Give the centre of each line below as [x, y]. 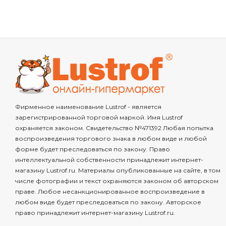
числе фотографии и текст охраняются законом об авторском [117, 181]
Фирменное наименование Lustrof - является [88, 107]
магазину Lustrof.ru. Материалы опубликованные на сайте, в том [118, 170]
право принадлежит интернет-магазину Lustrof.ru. [95, 213]
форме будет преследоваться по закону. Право [93, 149]
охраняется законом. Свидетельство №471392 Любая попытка [114, 128]
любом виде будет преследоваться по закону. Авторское [108, 202]
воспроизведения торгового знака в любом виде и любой [111, 138]
